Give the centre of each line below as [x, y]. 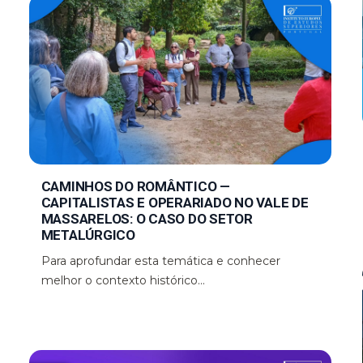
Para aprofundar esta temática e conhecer [160, 261]
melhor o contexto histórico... [123, 280]
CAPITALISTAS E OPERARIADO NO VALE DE [175, 202]
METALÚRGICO [88, 235]
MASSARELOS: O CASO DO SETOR [147, 218]
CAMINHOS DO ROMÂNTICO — [135, 186]
